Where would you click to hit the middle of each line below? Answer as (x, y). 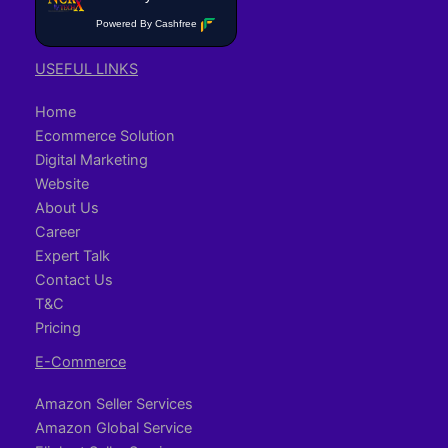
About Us (67, 207)
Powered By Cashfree (146, 24)
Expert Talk (72, 255)
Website (62, 183)
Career (57, 231)
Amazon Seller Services (114, 403)
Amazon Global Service (113, 427)
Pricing (58, 327)
